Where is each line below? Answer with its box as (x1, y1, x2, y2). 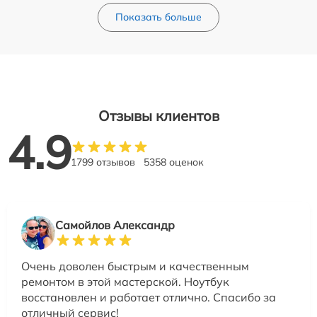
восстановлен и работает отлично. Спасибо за (21, 290, 276, 305)
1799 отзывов (71, 156, 135, 169)
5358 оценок (144, 156, 204, 169)
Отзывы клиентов (98, 107, 219, 125)
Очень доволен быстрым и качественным (21, 259, 249, 274)
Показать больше (115, 11, 202, 24)
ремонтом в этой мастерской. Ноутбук (21, 275, 229, 289)
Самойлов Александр (55, 218, 175, 233)
